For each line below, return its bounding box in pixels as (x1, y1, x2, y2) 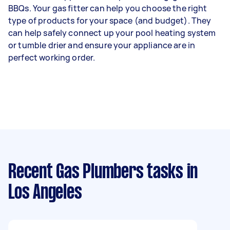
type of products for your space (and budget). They (8, 14, 212, 26)
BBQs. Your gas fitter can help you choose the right (8, 2, 207, 14)
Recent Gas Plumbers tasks (8, 163, 183, 182)
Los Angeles (8, 183, 82, 202)
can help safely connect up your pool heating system (8, 27, 216, 39)
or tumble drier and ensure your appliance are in (8, 39, 196, 51)
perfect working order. (8, 51, 95, 63)
